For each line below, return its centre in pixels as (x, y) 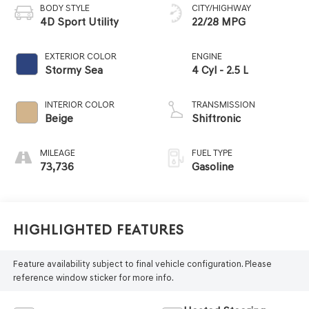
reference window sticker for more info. (93, 277)
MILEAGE (57, 153)
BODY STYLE (64, 8)
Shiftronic (216, 119)
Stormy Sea (73, 70)
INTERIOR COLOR (79, 105)
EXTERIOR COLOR (80, 57)
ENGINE (207, 57)
